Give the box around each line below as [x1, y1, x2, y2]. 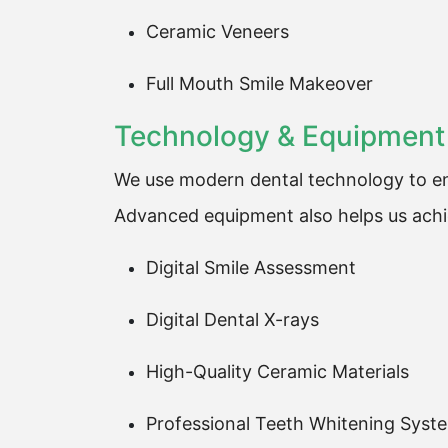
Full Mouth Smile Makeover [146, 73, 373, 94]
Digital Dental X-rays [146, 309, 319, 330]
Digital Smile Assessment [146, 257, 356, 278]
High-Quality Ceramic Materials [146, 361, 409, 382]
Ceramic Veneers [146, 21, 289, 42]
